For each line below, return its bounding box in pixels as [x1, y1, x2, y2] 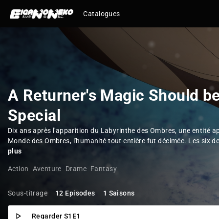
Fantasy [90, 165, 117, 173]
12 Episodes [55, 189, 95, 197]
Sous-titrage [8, 189, 48, 197]
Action [8, 165, 29, 173]
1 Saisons [103, 189, 135, 197]
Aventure [32, 165, 62, 173]
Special [8, 106, 61, 125]
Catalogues [83, 10, 120, 18]
